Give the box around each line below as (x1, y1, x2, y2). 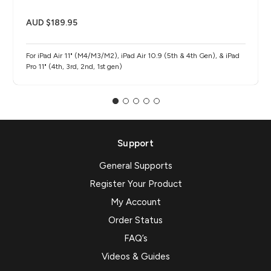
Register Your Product (89, 178, 182, 190)
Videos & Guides (101, 251, 170, 263)
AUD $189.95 (26, 17, 77, 28)
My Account (110, 197, 161, 208)
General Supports (99, 160, 172, 172)
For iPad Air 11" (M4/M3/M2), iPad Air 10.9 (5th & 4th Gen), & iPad (26, 51, 240, 60)
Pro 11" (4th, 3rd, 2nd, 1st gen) (26, 62, 122, 71)
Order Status (108, 215, 163, 226)
